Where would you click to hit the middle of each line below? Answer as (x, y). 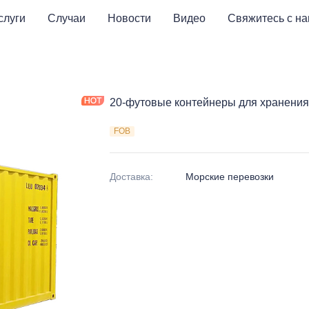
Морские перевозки (230, 177)
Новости (129, 18)
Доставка (130, 177)
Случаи (66, 18)
